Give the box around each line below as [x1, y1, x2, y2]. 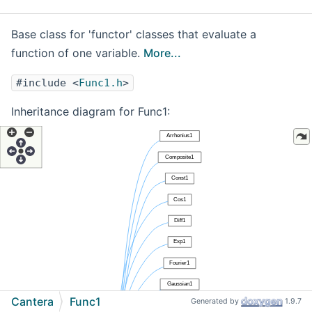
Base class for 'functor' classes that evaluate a [11, 27, 256, 42]
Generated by [191, 297, 241, 306]
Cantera [11, 295, 54, 309]
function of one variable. [11, 46, 143, 61]
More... [143, 46, 181, 61]
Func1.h [79, 77, 123, 90]
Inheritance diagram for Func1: [11, 104, 170, 119]
